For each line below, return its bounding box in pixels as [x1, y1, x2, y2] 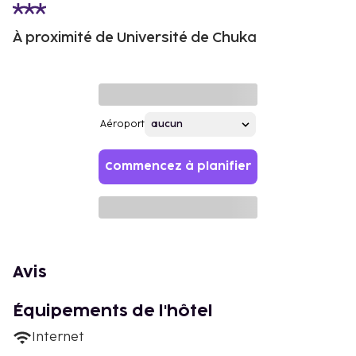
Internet [32, 330, 84, 345]
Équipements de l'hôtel [13, 304, 213, 319]
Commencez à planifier [105, 161, 251, 172]
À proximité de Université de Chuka [13, 29, 257, 46]
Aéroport [100, 118, 145, 130]
